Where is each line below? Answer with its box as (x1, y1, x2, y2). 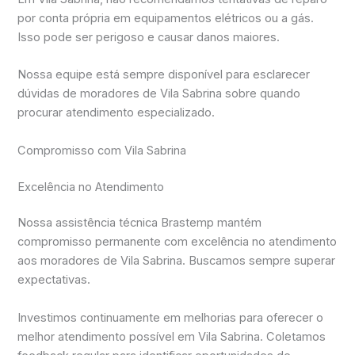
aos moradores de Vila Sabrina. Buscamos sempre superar (17, 254, 336, 269)
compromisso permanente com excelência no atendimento (17, 235, 338, 250)
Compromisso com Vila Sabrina (17, 143, 187, 158)
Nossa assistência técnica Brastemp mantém (17, 216, 262, 231)
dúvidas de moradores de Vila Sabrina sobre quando (17, 86, 301, 101)
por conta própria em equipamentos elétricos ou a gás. (17, 10, 315, 25)
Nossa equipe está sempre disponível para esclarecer (17, 67, 311, 82)
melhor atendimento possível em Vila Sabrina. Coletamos (17, 329, 326, 344)
